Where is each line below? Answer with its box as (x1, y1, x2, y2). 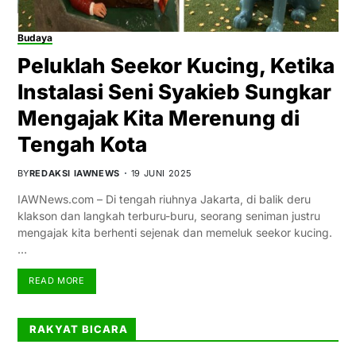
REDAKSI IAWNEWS (29, 167, 120, 179)
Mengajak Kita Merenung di (17, 105, 300, 130)
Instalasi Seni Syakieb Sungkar (17, 79, 331, 104)
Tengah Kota (17, 131, 147, 157)
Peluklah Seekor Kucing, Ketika (17, 52, 335, 78)
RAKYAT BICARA (29, 322, 128, 335)
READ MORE (29, 275, 85, 287)
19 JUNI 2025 (130, 167, 192, 179)
